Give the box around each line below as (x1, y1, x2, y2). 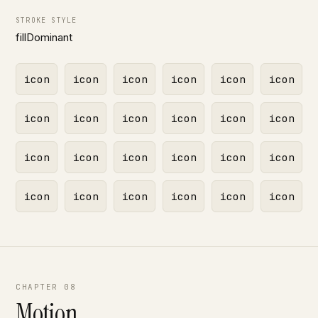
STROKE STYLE (16, 16, 77, 25)
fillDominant (16, 31, 72, 44)
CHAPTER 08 (16, 282, 77, 292)
